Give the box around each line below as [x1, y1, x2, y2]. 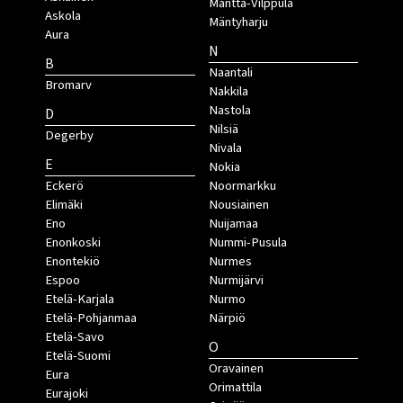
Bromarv [45, 76, 92, 95]
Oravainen [208, 359, 264, 379]
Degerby [45, 126, 94, 146]
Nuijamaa [208, 214, 258, 234]
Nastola [208, 101, 251, 121]
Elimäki [45, 195, 83, 215]
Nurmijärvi [208, 271, 264, 291]
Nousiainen [208, 195, 269, 215]
